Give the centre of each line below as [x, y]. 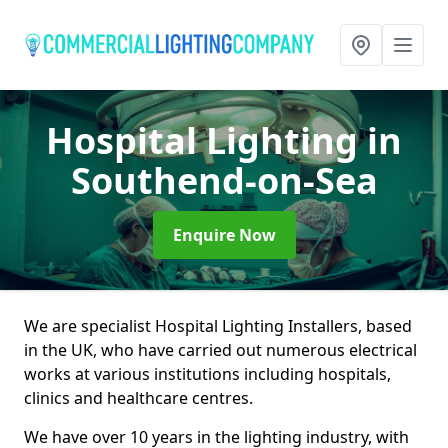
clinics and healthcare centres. [138, 398]
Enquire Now [224, 235]
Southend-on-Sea [224, 180]
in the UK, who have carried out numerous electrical [220, 350]
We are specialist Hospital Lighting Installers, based [218, 326]
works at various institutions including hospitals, [207, 374]
